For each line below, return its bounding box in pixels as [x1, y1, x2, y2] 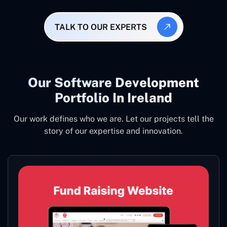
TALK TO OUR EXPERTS [55, 22, 147, 32]
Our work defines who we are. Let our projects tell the [13, 114, 214, 124]
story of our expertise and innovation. [44, 126, 183, 136]
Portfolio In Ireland [55, 90, 172, 105]
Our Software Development [28, 75, 199, 90]
